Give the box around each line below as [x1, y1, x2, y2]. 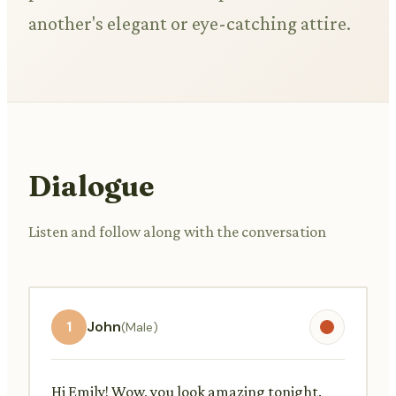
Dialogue [28, 168, 154, 203]
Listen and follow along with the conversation [28, 222, 326, 240]
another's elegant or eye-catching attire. [28, 12, 351, 35]
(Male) [121, 318, 158, 335]
